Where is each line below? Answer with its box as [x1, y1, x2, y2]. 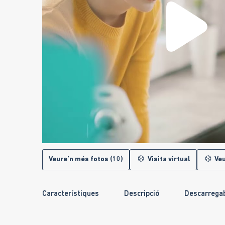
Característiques [42, 190, 99, 198]
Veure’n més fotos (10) [49, 156, 123, 163]
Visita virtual [146, 156, 190, 163]
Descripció [124, 190, 159, 198]
